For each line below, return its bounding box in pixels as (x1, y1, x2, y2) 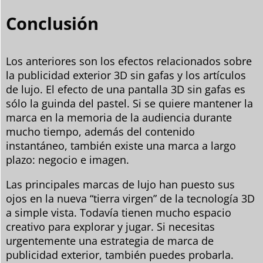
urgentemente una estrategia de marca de (6, 233, 214, 248)
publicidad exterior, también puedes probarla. (6, 247, 234, 262)
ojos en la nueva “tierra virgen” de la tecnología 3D (6, 191, 255, 205)
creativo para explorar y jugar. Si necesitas (6, 219, 215, 234)
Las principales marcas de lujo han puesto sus (6, 177, 235, 191)
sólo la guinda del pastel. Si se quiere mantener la (6, 96, 253, 110)
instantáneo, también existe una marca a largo (6, 138, 236, 153)
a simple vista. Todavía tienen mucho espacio (6, 205, 231, 220)
